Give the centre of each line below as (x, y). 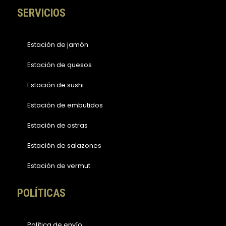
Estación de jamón (58, 44)
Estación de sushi (55, 85)
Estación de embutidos (65, 105)
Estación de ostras (58, 125)
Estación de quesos (60, 65)
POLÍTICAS (41, 193)
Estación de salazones (64, 145)
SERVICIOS (41, 13)
